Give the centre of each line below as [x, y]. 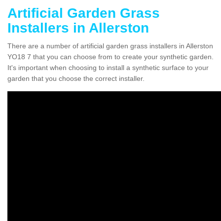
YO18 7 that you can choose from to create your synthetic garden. [110, 56]
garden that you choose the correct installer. [76, 78]
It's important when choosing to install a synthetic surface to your [108, 67]
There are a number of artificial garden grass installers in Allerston [110, 46]
